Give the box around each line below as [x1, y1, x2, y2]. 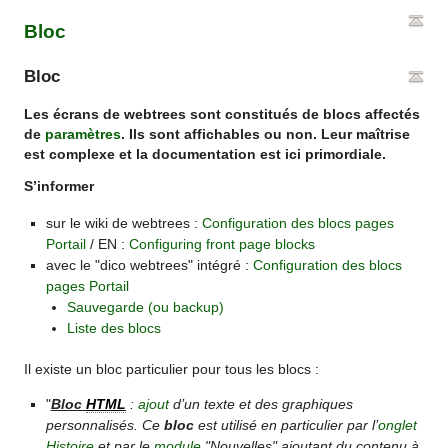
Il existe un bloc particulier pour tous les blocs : [24, 362, 320, 378]
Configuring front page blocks [128, 235, 315, 252]
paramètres [45, 127, 122, 143]
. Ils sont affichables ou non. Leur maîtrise [121, 127, 411, 143]
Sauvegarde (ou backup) [67, 298, 225, 315]
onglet [377, 417, 417, 434]
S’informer [24, 177, 95, 194]
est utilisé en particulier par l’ [193, 417, 378, 434]
